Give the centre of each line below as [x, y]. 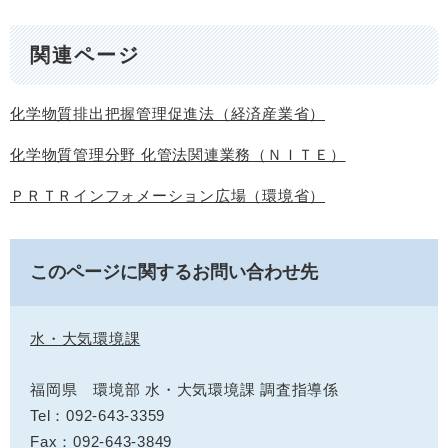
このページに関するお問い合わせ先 [174, 272]
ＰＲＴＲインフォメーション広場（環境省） [167, 196]
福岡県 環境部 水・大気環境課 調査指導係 [184, 390]
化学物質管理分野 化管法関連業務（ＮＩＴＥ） [178, 155]
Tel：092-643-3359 [97, 416]
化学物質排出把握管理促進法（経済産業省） [167, 114]
